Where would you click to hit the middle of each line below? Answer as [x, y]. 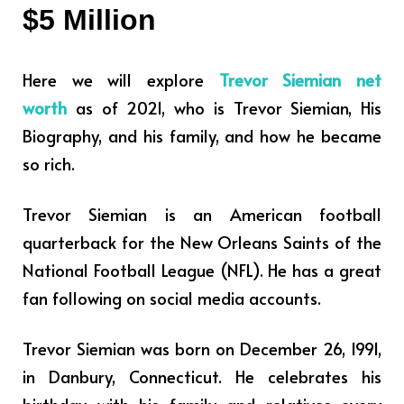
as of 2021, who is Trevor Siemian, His [224, 108]
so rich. [49, 164]
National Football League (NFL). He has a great [202, 269]
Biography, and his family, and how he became [202, 136]
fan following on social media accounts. [176, 297]
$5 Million [89, 19]
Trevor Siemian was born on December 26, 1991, [202, 348]
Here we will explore [121, 80]
